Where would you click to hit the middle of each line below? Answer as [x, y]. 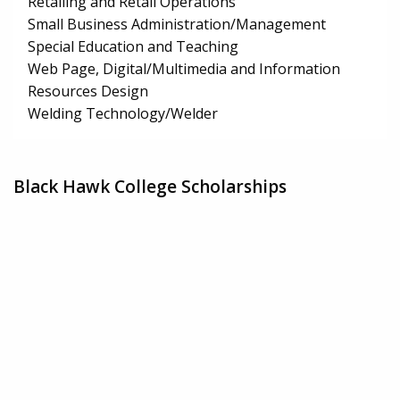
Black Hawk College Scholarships [150, 186]
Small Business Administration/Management [177, 25]
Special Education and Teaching [133, 47]
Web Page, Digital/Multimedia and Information [184, 69]
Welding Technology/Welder [123, 114]
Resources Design [88, 92]
